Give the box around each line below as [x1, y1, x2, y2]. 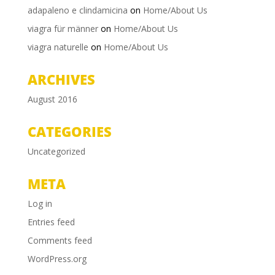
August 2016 [27, 93, 77, 105]
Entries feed [27, 215, 75, 228]
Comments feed [27, 234, 92, 246]
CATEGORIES [27, 122, 112, 141]
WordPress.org [27, 252, 87, 265]
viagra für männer [27, 22, 98, 34]
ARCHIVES [27, 69, 95, 88]
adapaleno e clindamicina [27, 4, 128, 16]
